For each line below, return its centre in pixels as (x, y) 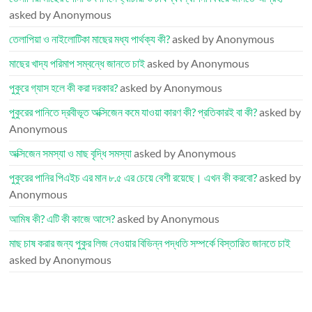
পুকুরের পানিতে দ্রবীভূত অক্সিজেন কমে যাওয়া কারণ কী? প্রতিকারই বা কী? (133, 112)
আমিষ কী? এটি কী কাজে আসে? (62, 218)
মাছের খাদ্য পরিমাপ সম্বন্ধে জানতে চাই (77, 63)
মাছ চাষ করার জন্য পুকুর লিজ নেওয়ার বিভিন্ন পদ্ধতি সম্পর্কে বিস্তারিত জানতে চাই (150, 243)
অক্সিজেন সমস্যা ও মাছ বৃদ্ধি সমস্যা (71, 153)
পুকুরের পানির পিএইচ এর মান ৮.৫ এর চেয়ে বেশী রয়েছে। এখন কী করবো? (133, 177)
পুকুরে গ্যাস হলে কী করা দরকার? (64, 87)
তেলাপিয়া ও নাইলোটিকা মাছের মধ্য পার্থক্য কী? (90, 39)
